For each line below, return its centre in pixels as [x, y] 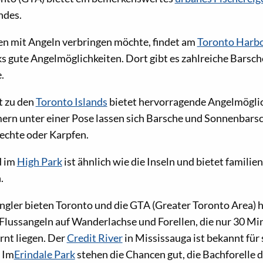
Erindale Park [44, 254]
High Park [39, 161]
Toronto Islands [71, 101]
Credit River [95, 237]
